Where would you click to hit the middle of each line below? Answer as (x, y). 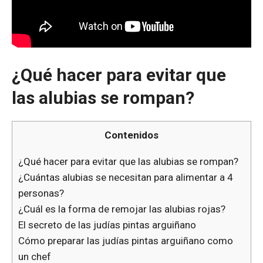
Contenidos (131, 135)
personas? (41, 193)
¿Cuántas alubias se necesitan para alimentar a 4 (126, 177)
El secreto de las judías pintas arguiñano (107, 225)
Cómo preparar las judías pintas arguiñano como (126, 240)
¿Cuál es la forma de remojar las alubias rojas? (122, 209)
